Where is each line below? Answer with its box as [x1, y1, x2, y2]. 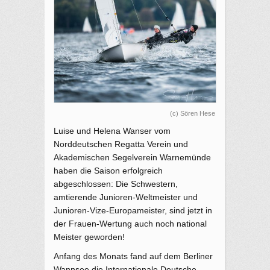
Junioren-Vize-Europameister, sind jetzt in [54, 205, 212, 215]
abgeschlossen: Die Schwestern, [54, 178, 178, 189]
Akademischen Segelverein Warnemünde [54, 152, 211, 162]
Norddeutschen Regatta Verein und [54, 139, 188, 149]
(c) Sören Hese [170, 109, 215, 117]
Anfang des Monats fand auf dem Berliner [54, 251, 213, 261]
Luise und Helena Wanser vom [54, 125, 171, 136]
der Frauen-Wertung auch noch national [54, 218, 207, 228]
